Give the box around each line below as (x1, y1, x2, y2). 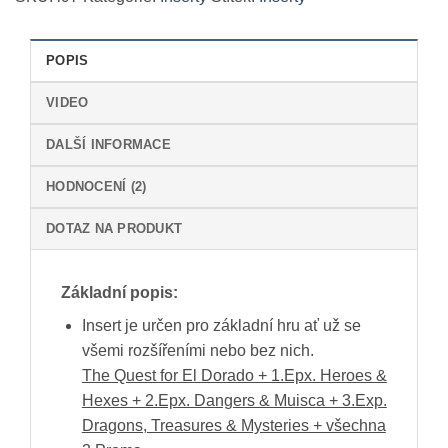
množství (14, 50, 76, 67)
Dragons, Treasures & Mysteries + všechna (81, 416, 386, 434)
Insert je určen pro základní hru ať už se (81, 316, 361, 334)
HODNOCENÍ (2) (46, 178, 147, 194)
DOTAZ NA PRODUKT (46, 220, 183, 236)
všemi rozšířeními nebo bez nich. (81, 341, 314, 359)
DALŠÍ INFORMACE (46, 136, 171, 152)
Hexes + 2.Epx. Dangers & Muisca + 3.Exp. (81, 391, 387, 409)
